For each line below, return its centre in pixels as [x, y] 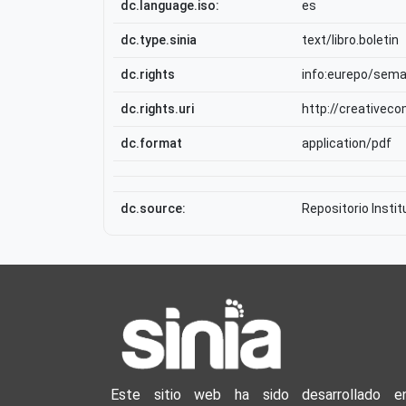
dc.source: [153, 208]
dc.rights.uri [157, 109]
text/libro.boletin [350, 40]
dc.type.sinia [159, 40]
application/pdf [347, 143]
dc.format [151, 143]
